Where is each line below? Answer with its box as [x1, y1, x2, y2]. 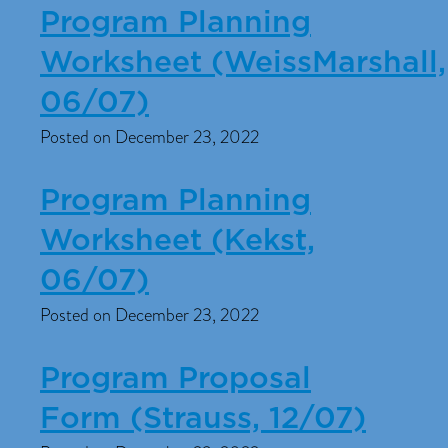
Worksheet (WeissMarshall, [40, 48, 446, 78]
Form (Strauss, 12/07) [40, 404, 366, 434]
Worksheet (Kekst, [40, 226, 315, 256]
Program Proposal [40, 364, 311, 394]
